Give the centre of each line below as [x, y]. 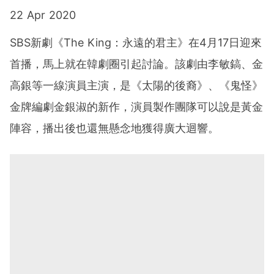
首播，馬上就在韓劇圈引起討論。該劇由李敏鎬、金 [136, 64]
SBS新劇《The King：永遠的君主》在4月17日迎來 [136, 43]
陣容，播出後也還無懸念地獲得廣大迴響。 [114, 128]
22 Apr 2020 [43, 15]
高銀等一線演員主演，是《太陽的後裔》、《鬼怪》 [136, 86]
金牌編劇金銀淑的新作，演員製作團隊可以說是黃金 [136, 107]
